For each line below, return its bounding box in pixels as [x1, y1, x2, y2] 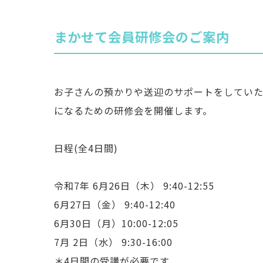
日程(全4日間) [54, 141, 118, 155]
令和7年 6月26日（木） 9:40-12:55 [54, 178, 214, 193]
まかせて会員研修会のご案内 [54, 27, 230, 46]
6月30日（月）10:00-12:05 [54, 216, 178, 230]
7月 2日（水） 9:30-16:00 [54, 235, 173, 249]
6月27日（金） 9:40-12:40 [54, 197, 176, 211]
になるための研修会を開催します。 [54, 103, 213, 117]
